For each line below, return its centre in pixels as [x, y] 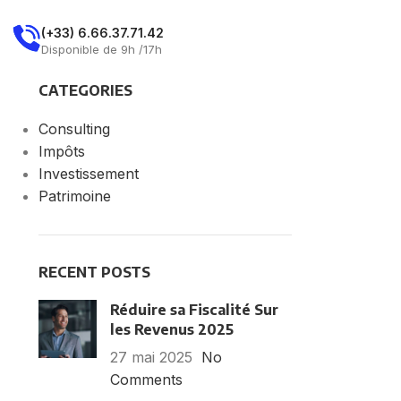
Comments [146, 380]
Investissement [88, 174]
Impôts [61, 151]
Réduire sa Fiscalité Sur [194, 310]
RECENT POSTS [94, 272]
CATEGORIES [85, 90]
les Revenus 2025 [171, 329]
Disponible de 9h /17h [102, 49]
